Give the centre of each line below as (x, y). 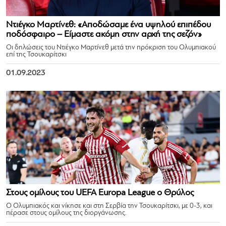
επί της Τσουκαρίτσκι (36, 55)
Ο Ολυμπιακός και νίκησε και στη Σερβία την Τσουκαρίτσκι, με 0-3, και (109, 206)
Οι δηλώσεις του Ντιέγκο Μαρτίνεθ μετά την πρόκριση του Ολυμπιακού (111, 48)
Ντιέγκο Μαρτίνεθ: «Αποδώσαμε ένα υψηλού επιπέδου (108, 25)
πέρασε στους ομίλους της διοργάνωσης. (66, 213)
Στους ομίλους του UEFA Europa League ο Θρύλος (100, 193)
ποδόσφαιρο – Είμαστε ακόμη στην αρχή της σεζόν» (104, 35)
